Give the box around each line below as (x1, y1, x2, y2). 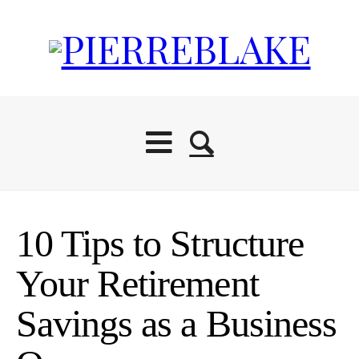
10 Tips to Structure (16, 222, 304, 265)
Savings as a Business (16, 302, 337, 345)
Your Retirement (16, 262, 259, 305)
